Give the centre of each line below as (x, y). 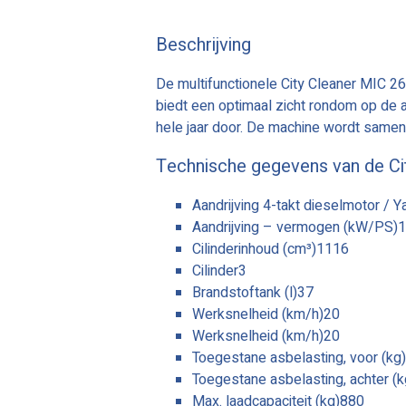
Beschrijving (203, 44)
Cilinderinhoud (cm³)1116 (271, 249)
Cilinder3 (219, 271)
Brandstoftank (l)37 (253, 292)
